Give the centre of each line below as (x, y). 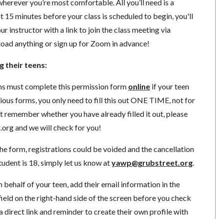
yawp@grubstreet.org (152, 162)
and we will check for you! (57, 127)
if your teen (169, 86)
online (139, 86)
